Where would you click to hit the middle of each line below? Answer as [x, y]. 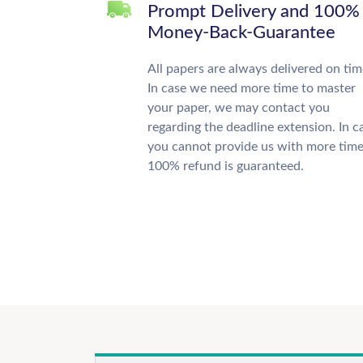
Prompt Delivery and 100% [254, 11]
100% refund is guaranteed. [226, 166]
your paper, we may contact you [239, 107]
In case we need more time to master [252, 88]
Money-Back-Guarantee [241, 32]
